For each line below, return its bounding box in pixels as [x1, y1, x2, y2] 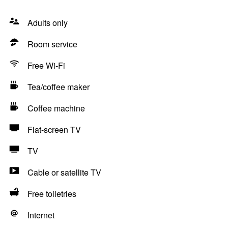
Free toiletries [27, 188, 76, 199]
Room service [27, 38, 77, 50]
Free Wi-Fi [27, 60, 65, 71]
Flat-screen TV [27, 124, 81, 135]
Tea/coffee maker [27, 81, 90, 93]
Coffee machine [27, 102, 85, 114]
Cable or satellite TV [27, 166, 101, 178]
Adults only [27, 17, 68, 28]
